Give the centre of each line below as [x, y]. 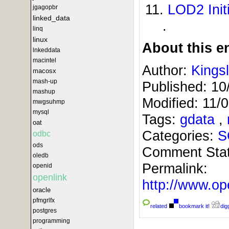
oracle [42, 190]
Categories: [180, 135]
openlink [50, 177]
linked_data [51, 18]
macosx [44, 71]
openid [42, 166]
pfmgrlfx [44, 200]
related [159, 206]
